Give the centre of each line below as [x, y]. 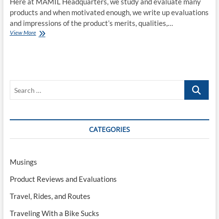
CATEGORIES [109, 130]
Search [196, 85]
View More [23, 33]
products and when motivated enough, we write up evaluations [109, 12]
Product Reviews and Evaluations [63, 179]
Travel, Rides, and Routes [50, 196]
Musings [23, 162]
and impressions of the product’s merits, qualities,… [91, 23]
